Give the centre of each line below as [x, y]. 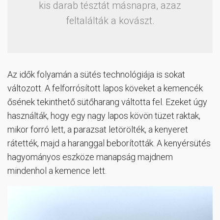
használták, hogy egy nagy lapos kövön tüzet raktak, [104, 116]
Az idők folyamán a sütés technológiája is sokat [96, 75]
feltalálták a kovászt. [110, 21]
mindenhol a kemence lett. [57, 171]
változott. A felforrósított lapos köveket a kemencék [105, 88]
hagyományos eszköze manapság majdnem [90, 157]
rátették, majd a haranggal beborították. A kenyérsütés [109, 143]
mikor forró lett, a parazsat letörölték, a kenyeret [98, 130]
